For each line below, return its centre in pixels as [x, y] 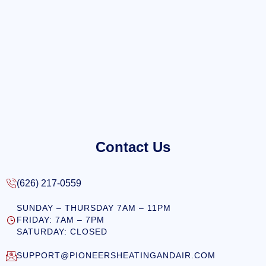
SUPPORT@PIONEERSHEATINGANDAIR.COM [116, 255]
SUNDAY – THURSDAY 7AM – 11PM [94, 208]
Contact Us [133, 147]
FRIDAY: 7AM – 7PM [61, 220]
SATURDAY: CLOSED [62, 232]
